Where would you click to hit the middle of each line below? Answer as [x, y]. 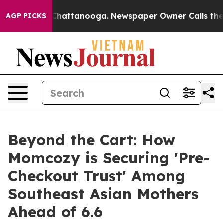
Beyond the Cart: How [92, 140]
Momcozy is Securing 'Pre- [109, 158]
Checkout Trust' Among [97, 176]
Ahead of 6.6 [55, 212]
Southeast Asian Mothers [103, 194]
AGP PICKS [26, 16]
